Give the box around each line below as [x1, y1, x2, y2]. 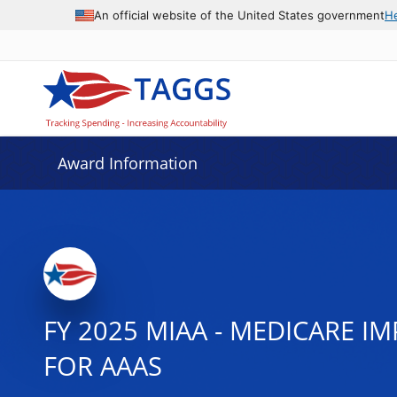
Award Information [57, 152, 198, 174]
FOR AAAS [43, 348, 162, 384]
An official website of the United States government [94, 7, 385, 22]
